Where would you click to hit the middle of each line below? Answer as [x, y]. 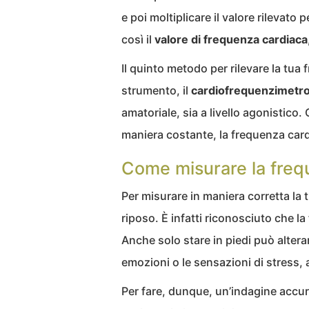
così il [138, 39]
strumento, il [156, 90]
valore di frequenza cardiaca [231, 39]
